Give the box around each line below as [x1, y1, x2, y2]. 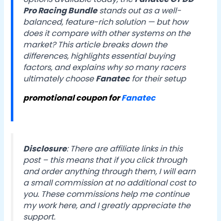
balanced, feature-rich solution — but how [23, 16, 188, 28]
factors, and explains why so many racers [23, 61, 186, 73]
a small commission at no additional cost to [23, 177, 196, 189]
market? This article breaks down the [23, 38, 168, 50]
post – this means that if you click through [23, 154, 187, 166]
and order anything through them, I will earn [23, 166, 196, 178]
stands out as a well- [97, 4, 182, 16]
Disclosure [23, 143, 67, 155]
